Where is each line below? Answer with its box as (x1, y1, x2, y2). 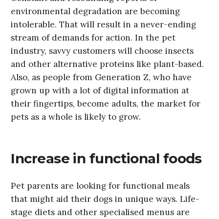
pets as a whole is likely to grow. (11, 111, 141, 123)
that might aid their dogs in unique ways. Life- (11, 194, 200, 205)
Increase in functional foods (11, 150, 202, 167)
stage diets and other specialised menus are (11, 207, 190, 218)
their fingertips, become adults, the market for (11, 98, 201, 109)
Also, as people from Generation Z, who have (11, 72, 192, 83)
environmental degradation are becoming (11, 6, 180, 17)
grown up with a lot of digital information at (11, 85, 190, 96)
